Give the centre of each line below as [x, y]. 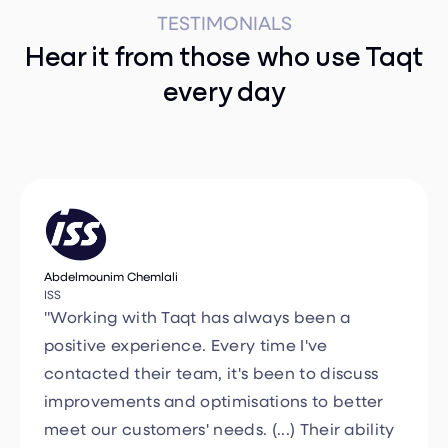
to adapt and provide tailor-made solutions [218, 420]
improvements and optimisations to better [214, 364]
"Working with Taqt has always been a [197, 280]
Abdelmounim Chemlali [111, 239]
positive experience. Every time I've [186, 308]
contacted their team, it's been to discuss [211, 336]
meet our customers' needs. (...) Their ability [219, 392]
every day [224, 52]
